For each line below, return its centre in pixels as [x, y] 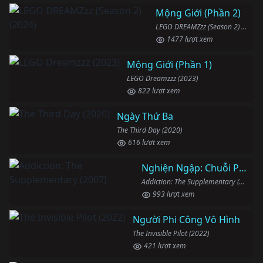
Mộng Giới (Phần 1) [169, 65]
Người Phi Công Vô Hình [186, 220]
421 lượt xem [164, 246]
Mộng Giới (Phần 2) [198, 13]
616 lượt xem [148, 143]
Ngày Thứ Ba [145, 117]
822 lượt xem [158, 91]
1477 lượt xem [189, 39]
